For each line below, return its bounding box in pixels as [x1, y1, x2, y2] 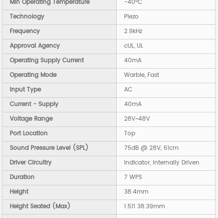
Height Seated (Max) [10, 202, 71, 212]
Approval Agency [10, 41, 60, 51]
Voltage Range [10, 114, 53, 124]
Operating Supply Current [10, 56, 84, 66]
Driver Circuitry [10, 158, 52, 168]
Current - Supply [10, 100, 59, 109]
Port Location [10, 129, 48, 139]
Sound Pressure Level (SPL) [10, 144, 89, 153]
